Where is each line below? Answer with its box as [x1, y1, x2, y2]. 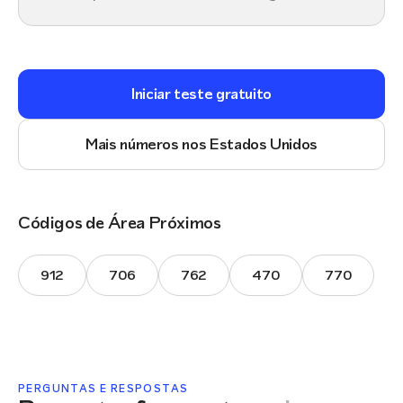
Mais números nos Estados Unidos [85, 133, 318, 155]
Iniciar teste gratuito [130, 83, 273, 104]
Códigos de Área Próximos [18, 210, 221, 235]
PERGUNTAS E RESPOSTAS [18, 381, 189, 396]
